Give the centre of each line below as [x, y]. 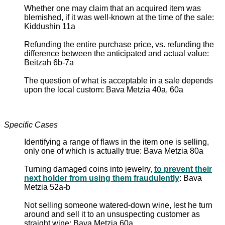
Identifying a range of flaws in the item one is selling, [117, 142]
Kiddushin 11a [50, 26]
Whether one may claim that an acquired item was [113, 8]
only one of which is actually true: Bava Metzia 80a [114, 151]
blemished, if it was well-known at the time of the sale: [119, 17]
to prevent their [183, 169]
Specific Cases [31, 125]
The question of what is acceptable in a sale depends [119, 80]
